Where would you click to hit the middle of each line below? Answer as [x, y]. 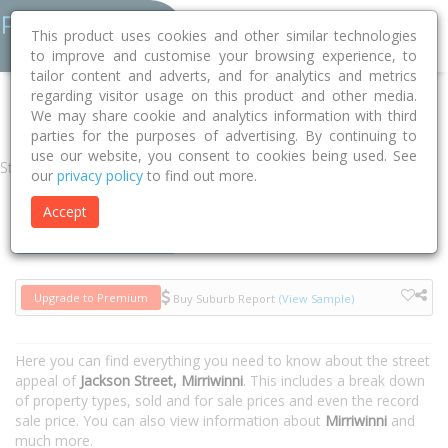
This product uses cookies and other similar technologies [224, 35]
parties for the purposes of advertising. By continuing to [224, 135]
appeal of [47, 380]
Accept [65, 211]
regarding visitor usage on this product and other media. [224, 95]
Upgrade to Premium [91, 297]
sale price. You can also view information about [170, 420]
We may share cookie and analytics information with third [224, 115]
